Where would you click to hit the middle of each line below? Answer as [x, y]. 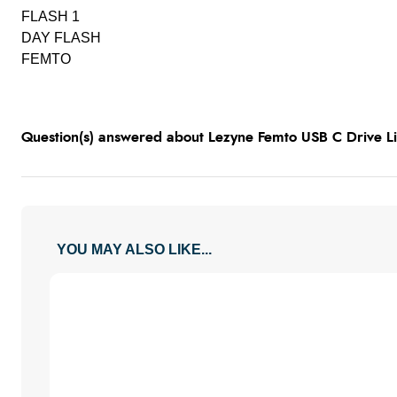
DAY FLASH [61, 38]
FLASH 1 [51, 16]
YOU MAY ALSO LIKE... [134, 249]
